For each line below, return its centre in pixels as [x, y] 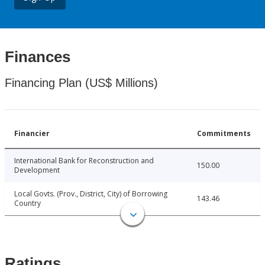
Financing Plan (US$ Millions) [81, 83]
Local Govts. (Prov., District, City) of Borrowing [91, 194]
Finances [38, 57]
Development [37, 170]
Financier [32, 134]
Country [28, 203]
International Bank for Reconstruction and [84, 161]
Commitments [224, 134]
